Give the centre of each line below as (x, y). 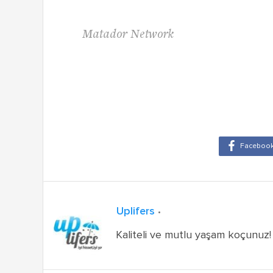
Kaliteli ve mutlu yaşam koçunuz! (194, 235)
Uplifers (137, 211)
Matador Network (128, 35)
